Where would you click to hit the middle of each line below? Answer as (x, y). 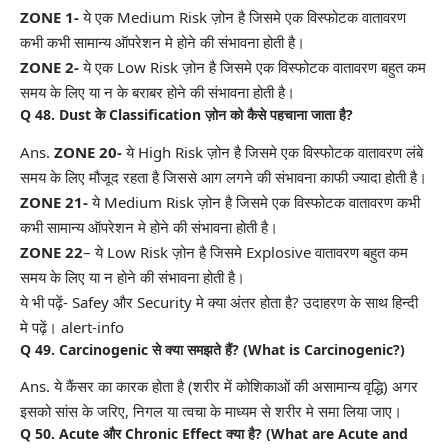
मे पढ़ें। (38, 326)
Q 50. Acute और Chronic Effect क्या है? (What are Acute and (214, 434)
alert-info (90, 326)
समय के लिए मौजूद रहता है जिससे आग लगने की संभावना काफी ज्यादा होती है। (223, 176)
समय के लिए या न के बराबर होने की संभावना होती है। (157, 92)
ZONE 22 (51, 251)
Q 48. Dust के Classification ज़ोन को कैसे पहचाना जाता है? (186, 115)
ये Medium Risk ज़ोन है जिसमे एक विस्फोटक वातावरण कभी (254, 201)
